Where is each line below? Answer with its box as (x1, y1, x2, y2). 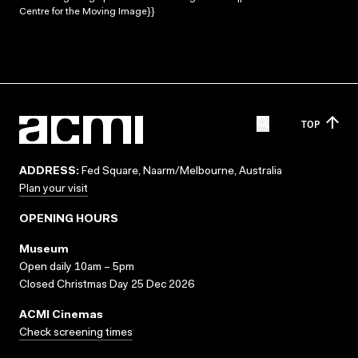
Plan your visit (19, 184, 88, 195)
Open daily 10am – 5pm (19, 262, 134, 273)
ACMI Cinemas (19, 310, 103, 321)
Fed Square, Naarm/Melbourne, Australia (79, 166, 282, 177)
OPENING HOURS (19, 214, 118, 225)
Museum (19, 245, 69, 256)
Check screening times (19, 328, 133, 339)
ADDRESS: (19, 166, 79, 177)
